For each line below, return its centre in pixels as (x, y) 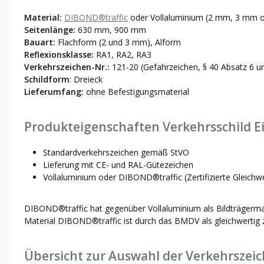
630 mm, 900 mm (111, 29)
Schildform (47, 79)
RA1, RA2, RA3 (123, 54)
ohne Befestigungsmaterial (136, 91)
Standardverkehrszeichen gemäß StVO (116, 152)
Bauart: (40, 42)
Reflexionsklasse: (59, 54)
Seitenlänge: (50, 29)
